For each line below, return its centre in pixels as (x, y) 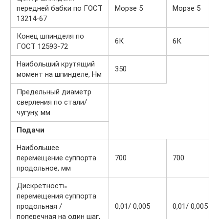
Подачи (31, 130)
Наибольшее (38, 147)
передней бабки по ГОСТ (60, 8)
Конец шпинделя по (50, 36)
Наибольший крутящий (56, 64)
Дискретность (42, 186)
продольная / (39, 206)
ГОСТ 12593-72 (42, 46)
